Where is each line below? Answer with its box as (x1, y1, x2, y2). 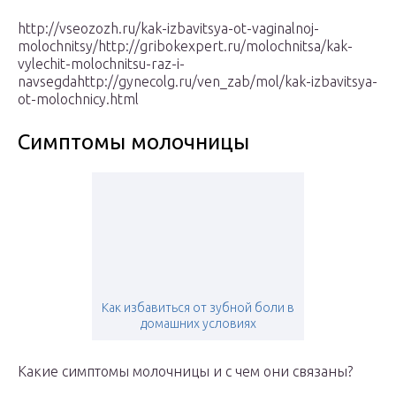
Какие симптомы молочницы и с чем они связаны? (18, 363, 353, 380)
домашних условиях (140, 316, 256, 331)
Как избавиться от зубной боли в (102, 301, 294, 316)
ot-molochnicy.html (18, 91, 139, 108)
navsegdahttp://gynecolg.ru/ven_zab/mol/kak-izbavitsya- (18, 73, 377, 90)
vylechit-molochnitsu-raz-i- (18, 56, 185, 72)
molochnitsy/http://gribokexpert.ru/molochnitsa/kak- (18, 38, 353, 55)
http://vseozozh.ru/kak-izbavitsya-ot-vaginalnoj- (18, 20, 319, 37)
